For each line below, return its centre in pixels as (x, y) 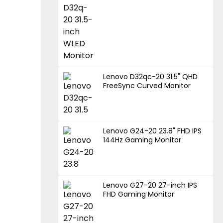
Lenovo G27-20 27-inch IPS (150, 185)
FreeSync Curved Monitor (147, 86)
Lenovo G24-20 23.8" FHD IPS (153, 131)
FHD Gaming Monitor (139, 194)
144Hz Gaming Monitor (142, 140)
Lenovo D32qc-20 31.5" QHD (151, 77)
